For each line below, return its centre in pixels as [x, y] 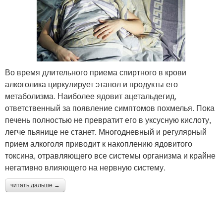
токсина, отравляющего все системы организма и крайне [110, 155]
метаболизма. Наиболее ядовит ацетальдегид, [91, 96]
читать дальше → [35, 185]
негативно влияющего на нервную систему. [85, 167]
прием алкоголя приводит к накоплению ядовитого [99, 143]
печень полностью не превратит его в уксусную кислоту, [108, 119]
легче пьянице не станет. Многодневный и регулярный [106, 131]
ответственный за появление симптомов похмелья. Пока [110, 108]
